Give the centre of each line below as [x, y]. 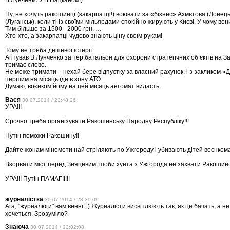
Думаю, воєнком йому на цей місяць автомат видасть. [83, 87]
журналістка [24, 199]
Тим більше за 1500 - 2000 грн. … [53, 29]
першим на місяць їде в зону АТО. [54, 79]
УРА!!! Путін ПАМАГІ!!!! [37, 179]
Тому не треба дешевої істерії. [49, 51]
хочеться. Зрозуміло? [36, 214]
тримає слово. [26, 65]
